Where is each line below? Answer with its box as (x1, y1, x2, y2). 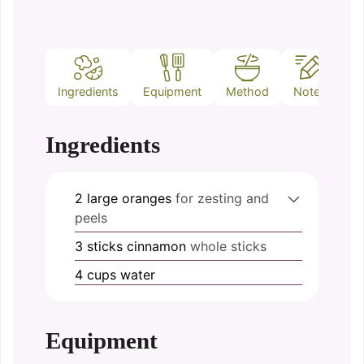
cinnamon (127, 238, 186, 255)
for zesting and (175, 190, 269, 207)
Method (226, 84, 269, 99)
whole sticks (190, 238, 266, 255)
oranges (122, 190, 171, 207)
